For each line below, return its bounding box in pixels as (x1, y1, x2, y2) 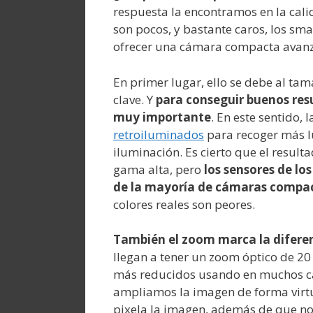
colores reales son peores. (113, 196, 255, 212)
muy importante (113, 108, 211, 125)
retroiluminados (113, 126, 204, 143)
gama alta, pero (113, 161, 204, 177)
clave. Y (113, 91, 156, 108)
